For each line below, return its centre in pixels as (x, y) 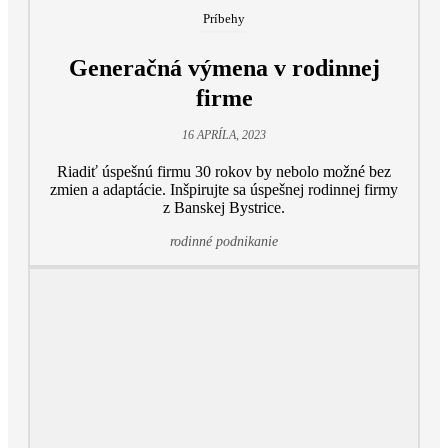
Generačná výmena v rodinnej (224, 68)
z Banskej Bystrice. (224, 208)
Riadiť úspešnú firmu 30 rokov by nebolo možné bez (224, 172)
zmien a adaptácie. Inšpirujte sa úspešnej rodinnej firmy (224, 190)
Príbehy (224, 19)
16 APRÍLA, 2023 (224, 135)
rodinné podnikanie (224, 242)
